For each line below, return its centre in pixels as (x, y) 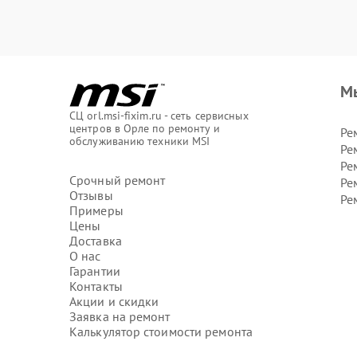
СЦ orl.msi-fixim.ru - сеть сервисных (159, 116)
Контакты (96, 286)
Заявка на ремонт (120, 316)
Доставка (96, 241)
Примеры (96, 210)
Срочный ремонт (118, 180)
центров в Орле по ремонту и (145, 128)
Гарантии (95, 271)
